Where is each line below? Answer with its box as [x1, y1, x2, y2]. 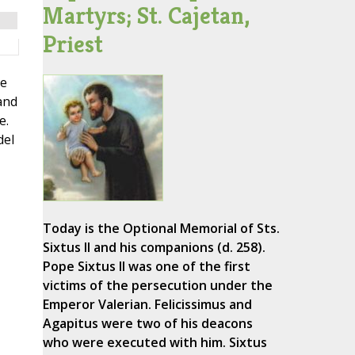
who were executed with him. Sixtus [42, 334, 267, 352]
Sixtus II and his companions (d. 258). [42, 239, 265, 257]
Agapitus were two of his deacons [42, 315, 253, 333]
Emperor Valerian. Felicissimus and [42, 296, 252, 314]
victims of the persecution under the [42, 277, 273, 295]
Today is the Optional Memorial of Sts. [42, 219, 280, 238]
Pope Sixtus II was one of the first [42, 258, 250, 276]
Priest [42, 29, 103, 59]
